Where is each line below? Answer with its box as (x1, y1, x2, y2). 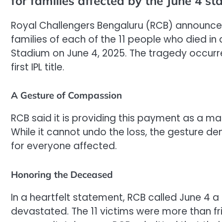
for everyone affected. (11, 139, 117, 153)
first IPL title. (11, 60, 64, 74)
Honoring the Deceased (11, 168, 113, 180)
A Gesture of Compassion (11, 89, 122, 102)
